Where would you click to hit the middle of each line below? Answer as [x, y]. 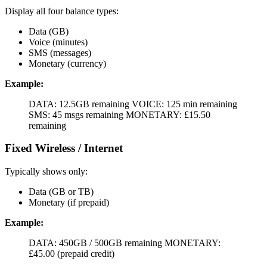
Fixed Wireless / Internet [64, 148]
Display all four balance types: [62, 11]
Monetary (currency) [67, 63]
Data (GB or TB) [61, 192]
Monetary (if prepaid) [69, 202]
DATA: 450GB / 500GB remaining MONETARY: [125, 243]
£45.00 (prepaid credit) [72, 254]
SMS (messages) [60, 52]
